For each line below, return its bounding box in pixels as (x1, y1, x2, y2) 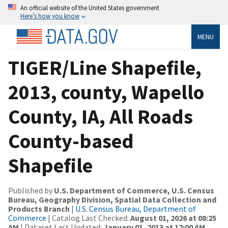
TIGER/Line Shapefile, (8, 54, 202, 80)
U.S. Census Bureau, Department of (75, 203, 196, 214)
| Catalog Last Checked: (46, 212, 130, 223)
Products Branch (8, 203, 70, 214)
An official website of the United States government (20, 4, 159, 12)
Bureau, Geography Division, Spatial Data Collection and (8, 194, 216, 205)
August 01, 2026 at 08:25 (130, 212, 216, 223)
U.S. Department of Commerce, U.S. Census (54, 185, 214, 195)
